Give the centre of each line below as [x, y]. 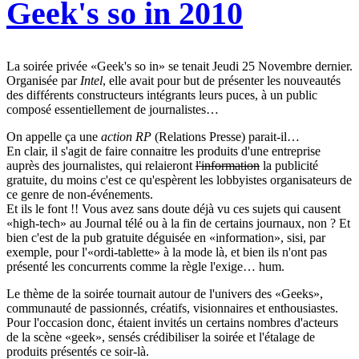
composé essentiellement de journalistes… [113, 109]
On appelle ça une [54, 136]
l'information [228, 165]
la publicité [289, 165]
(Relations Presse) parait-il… [226, 136]
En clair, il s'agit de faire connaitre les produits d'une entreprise [163, 151]
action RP [126, 136]
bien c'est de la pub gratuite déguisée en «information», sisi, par [166, 237]
